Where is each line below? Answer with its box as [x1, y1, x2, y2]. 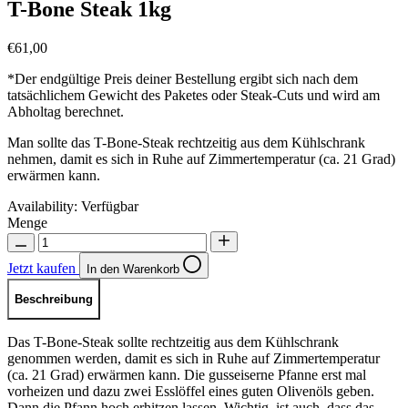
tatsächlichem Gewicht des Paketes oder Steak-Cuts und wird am [7, 87, 380, 103]
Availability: [7, 198, 77, 214]
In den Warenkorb [87, 261, 183, 276]
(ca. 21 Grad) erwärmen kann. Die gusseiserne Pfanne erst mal [7, 367, 366, 383]
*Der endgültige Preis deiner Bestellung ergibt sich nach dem [7, 70, 358, 87]
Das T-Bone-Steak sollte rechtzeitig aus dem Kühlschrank [7, 334, 339, 351]
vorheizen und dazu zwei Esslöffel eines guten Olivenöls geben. [7, 383, 374, 400]
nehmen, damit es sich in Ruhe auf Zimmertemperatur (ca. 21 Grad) [7, 150, 395, 167]
